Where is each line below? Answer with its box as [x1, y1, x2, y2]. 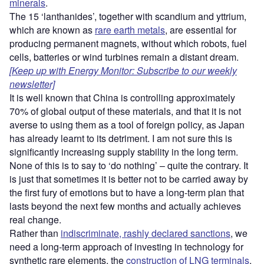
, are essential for [165, 22, 236, 37]
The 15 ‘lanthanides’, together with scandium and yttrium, [9, 9, 246, 23]
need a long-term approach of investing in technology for [9, 239, 243, 253]
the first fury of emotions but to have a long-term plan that [9, 185, 244, 199]
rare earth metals [95, 22, 165, 37]
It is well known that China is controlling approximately [9, 90, 235, 104]
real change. [9, 212, 61, 226]
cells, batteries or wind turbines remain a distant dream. [9, 49, 239, 64]
